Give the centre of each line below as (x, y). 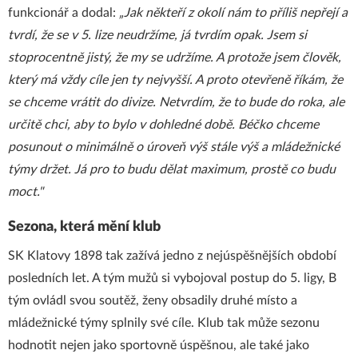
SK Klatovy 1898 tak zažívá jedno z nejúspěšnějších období (172, 256)
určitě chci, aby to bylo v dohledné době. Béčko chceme (163, 125)
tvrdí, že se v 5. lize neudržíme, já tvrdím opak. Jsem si (157, 35)
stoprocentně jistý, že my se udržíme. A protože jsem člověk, (175, 58)
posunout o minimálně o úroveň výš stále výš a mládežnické (174, 147)
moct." (27, 192)
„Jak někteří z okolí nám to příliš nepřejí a (233, 13)
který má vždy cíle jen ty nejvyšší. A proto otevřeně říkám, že (175, 80)
